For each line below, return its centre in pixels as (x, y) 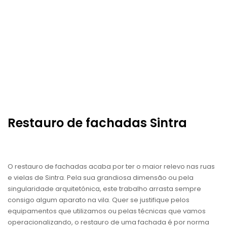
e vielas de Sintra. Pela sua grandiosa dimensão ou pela (101, 178)
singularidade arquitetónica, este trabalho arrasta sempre (104, 189)
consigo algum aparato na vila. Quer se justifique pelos (99, 200)
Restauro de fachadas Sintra (97, 123)
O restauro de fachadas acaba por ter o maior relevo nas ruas (111, 167)
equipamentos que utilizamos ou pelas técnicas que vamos (107, 211)
